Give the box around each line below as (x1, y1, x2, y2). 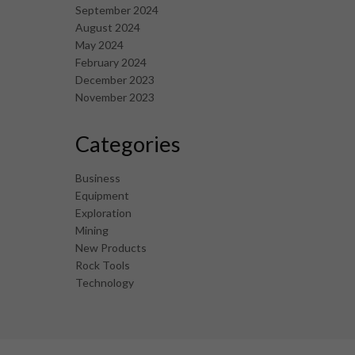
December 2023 (74, 73, 155, 87)
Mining (74, 223, 109, 238)
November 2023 (74, 90, 155, 105)
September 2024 (74, 3, 158, 17)
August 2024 (74, 21, 140, 35)
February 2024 (74, 55, 147, 70)
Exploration (74, 206, 132, 220)
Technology (74, 276, 134, 290)
